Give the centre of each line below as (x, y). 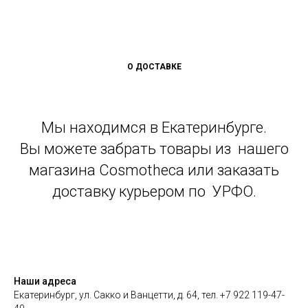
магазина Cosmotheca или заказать (154, 170)
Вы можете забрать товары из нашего (154, 148)
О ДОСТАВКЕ (154, 66)
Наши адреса (45, 281)
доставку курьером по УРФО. (154, 191)
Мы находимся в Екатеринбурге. (154, 127)
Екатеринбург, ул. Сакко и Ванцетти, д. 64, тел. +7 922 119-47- (149, 295)
